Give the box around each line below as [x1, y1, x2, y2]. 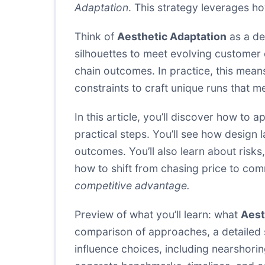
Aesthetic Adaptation [117, 30, 227, 43]
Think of [75, 30, 117, 43]
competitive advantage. [75, 179, 190, 192]
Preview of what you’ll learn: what [75, 208, 241, 221]
